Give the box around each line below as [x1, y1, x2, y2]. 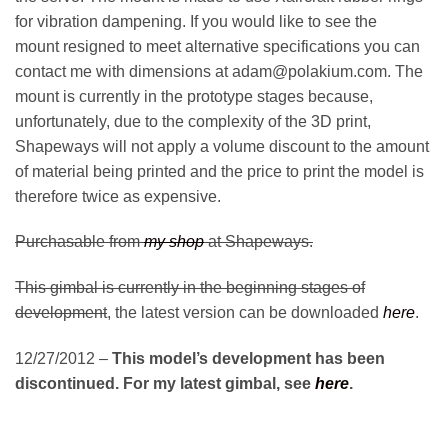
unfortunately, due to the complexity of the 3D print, [15, 112, 371, 130]
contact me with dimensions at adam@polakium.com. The [15, 62, 423, 80]
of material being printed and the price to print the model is [15, 162, 424, 180]
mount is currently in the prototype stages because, [15, 87, 373, 105]
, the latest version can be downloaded [107, 304, 383, 322]
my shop [144, 233, 204, 251]
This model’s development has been [112, 349, 385, 367]
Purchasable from [15, 233, 144, 251]
